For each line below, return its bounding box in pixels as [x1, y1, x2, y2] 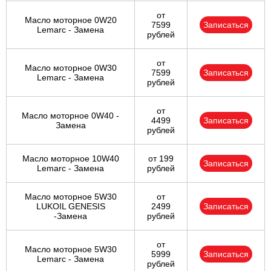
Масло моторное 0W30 [24, 63, 117, 73]
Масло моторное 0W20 [24, 15, 117, 25]
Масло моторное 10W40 [22, 154, 119, 164]
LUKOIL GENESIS [36, 201, 105, 212]
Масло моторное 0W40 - [22, 111, 119, 121]
